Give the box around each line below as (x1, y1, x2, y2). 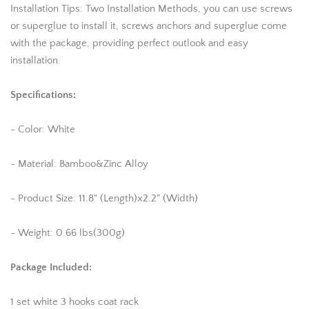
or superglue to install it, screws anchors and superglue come (10, 20, 287, 32)
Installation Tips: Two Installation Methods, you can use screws (10, 3, 292, 14)
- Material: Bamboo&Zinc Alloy (10, 158, 148, 170)
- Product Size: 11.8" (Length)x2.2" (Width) (10, 192, 198, 204)
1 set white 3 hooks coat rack (10, 296, 139, 308)
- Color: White (10, 123, 75, 135)
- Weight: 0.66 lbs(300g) (10, 227, 125, 239)
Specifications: (10, 89, 76, 101)
